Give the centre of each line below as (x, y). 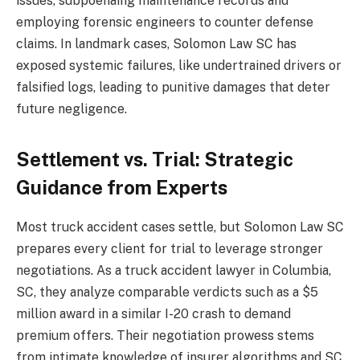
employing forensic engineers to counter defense (165, 22)
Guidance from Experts (122, 188)
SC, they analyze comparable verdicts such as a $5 (167, 292)
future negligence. (72, 108)
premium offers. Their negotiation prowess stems (165, 336)
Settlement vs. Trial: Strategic (155, 160)
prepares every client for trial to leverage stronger (170, 249)
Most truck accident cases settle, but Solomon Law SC (180, 227)
